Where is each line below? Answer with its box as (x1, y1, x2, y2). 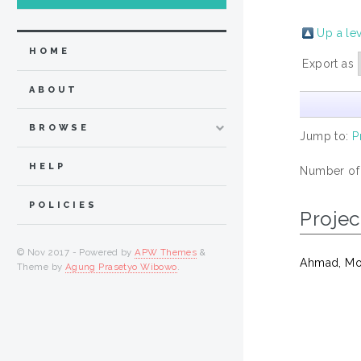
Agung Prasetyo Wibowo (64, 260, 177, 272)
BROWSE (29, 122, 90, 134)
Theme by (17, 260, 65, 272)
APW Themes (135, 246, 197, 258)
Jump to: (300, 129, 353, 143)
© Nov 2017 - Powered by (17, 246, 135, 258)
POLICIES (29, 199, 98, 210)
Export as (302, 56, 358, 70)
